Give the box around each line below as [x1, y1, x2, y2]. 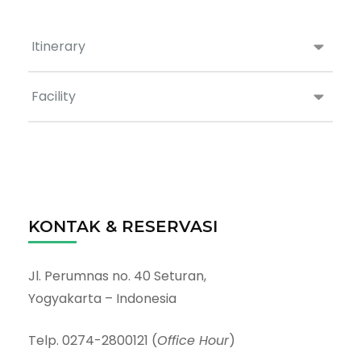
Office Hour [157, 331, 229, 351]
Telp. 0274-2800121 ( [28, 331, 157, 351]
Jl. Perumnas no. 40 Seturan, [28, 267, 206, 286]
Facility [31, 87, 76, 106]
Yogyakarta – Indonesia [28, 289, 176, 309]
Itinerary [31, 37, 85, 56]
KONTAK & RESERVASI [28, 217, 218, 237]
